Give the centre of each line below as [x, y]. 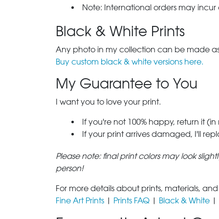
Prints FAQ [131, 201]
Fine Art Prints [80, 201]
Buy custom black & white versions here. [130, 62]
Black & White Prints [120, 31]
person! [70, 168]
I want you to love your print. [108, 102]
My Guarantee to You [127, 84]
